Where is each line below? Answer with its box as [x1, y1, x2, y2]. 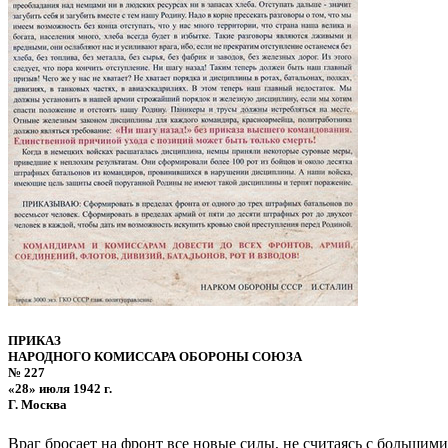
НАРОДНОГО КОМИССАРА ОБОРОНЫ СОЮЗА [8, 348, 302, 364]
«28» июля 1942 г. [8, 380, 112, 396]
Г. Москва [8, 396, 67, 412]
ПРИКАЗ [8, 332, 61, 348]
